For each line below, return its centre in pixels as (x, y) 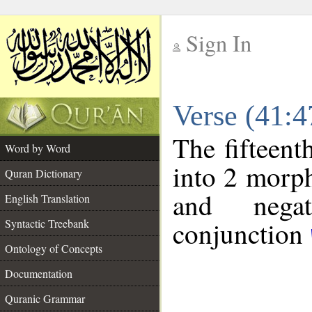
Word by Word (38, 148)
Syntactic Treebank (47, 223)
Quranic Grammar (45, 298)
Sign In (219, 43)
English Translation (47, 198)
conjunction (241, 233)
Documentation (39, 273)
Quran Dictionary (44, 173)
